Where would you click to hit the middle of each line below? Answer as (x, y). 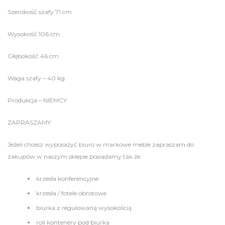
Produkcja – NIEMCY (37, 100)
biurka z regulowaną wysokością (84, 208)
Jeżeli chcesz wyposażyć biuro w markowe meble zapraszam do (101, 144)
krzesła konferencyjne (67, 179)
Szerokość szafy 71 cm (40, 12)
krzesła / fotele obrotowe (71, 193)
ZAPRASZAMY (29, 122)
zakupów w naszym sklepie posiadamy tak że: (75, 156)
